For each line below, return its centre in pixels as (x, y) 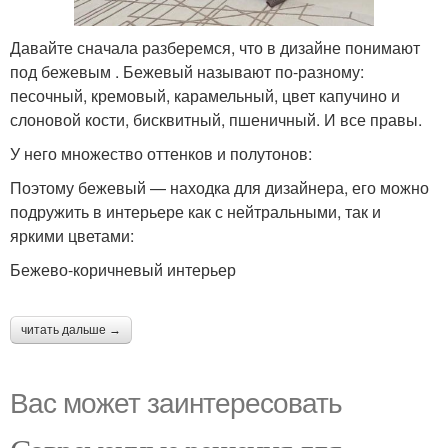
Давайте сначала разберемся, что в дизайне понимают (215, 47)
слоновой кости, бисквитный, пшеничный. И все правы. (216, 119)
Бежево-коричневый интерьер (123, 269)
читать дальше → (71, 329)
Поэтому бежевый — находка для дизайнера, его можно (219, 187)
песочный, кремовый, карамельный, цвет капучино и (205, 95)
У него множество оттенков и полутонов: (161, 153)
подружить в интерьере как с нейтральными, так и (195, 211)
